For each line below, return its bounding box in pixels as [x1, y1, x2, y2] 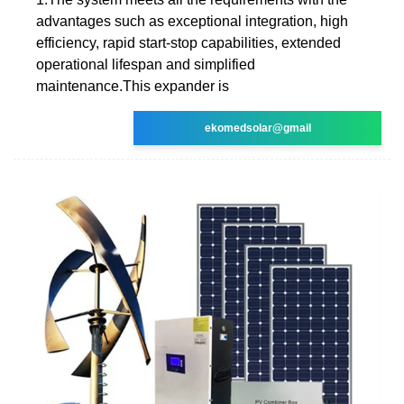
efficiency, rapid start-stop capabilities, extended [36, 34, 341, 50]
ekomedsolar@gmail [204, 121, 311, 134]
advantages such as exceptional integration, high [36, 13, 348, 29]
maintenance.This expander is [36, 78, 229, 94]
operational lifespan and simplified [36, 56, 255, 72]
